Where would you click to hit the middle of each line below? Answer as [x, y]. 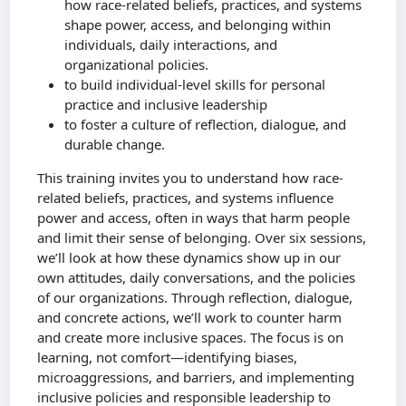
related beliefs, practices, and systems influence [186, 197]
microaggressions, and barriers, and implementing [196, 377]
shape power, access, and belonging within [198, 24]
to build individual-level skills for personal [195, 84]
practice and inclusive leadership [166, 104]
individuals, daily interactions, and [171, 44]
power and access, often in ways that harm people [194, 217]
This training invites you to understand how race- [191, 177]
